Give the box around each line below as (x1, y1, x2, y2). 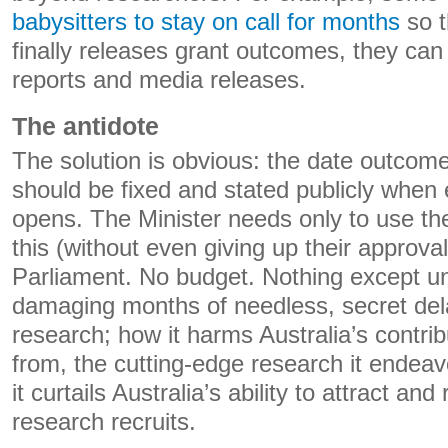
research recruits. (12, 409, 196, 435)
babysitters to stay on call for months (12, 9, 400, 35)
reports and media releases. (12, 67, 306, 93)
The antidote (12, 112, 159, 140)
